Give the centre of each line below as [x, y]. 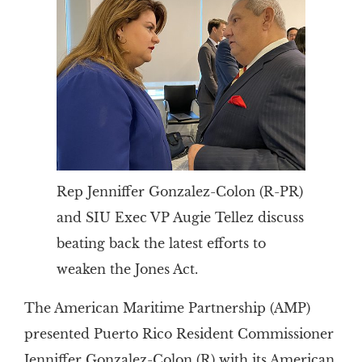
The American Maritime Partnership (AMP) [167, 307]
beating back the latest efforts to [161, 243]
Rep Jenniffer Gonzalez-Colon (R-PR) [179, 191]
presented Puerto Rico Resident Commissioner [179, 333]
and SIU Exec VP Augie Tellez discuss [180, 217]
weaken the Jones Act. [127, 269]
